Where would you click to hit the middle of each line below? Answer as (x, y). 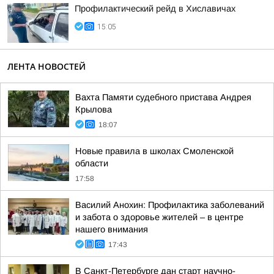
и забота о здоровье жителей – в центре (159, 217)
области (92, 163)
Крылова (94, 109)
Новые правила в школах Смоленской (154, 151)
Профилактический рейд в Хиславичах (155, 9)
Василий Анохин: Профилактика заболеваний (170, 205)
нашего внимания (112, 229)
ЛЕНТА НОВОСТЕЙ (46, 66)
